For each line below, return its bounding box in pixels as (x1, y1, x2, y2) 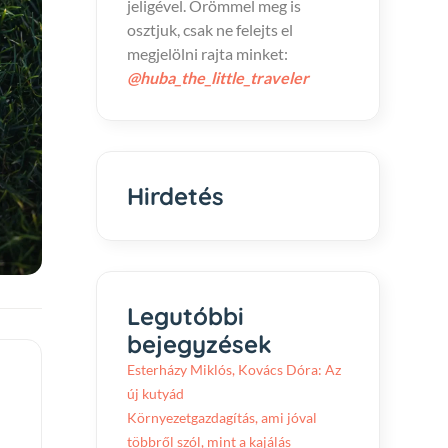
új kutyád (127, 385, 184, 402)
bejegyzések (127, 329, 272, 359)
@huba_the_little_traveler (127, 68, 309, 87)
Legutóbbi (127, 301, 244, 331)
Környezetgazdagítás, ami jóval (127, 409, 317, 426)
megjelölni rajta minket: (127, 44, 288, 63)
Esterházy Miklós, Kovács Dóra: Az (127, 361, 341, 378)
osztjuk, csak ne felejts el (127, 20, 293, 39)
